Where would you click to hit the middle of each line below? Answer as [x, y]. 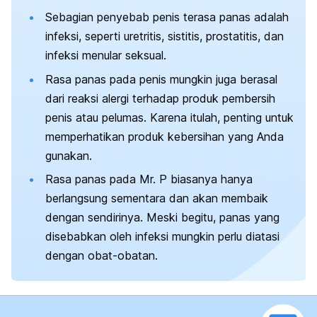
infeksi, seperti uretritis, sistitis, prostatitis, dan [165, 36]
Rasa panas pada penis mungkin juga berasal [161, 79]
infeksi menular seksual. [106, 56]
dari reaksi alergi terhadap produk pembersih [160, 98]
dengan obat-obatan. [102, 256]
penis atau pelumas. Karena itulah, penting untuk [169, 117]
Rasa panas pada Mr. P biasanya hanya [149, 179]
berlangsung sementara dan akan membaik [157, 198]
